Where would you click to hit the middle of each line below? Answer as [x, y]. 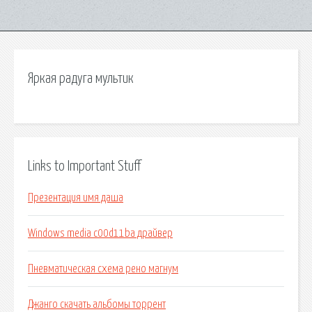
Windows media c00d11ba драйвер [100, 234]
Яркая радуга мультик [81, 79]
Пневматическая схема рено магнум [103, 269]
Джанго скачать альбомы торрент [97, 305]
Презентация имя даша [76, 198]
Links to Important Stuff [84, 166]
